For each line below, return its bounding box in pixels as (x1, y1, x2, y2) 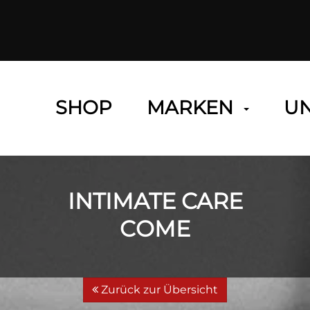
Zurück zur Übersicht (98, 283, 218, 296)
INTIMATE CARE (67, 188, 243, 215)
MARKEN (147, 96, 233, 119)
